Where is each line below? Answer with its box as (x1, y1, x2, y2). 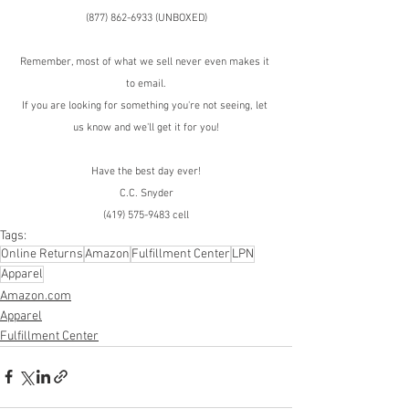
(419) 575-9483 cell (103, 208, 189, 222)
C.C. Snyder (119, 186, 173, 200)
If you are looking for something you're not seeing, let (22, 99, 270, 112)
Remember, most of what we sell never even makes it (20, 55, 272, 68)
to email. (126, 77, 166, 90)
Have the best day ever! (91, 164, 201, 178)
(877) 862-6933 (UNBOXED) (85, 11, 207, 25)
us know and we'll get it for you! (73, 121, 219, 134)
